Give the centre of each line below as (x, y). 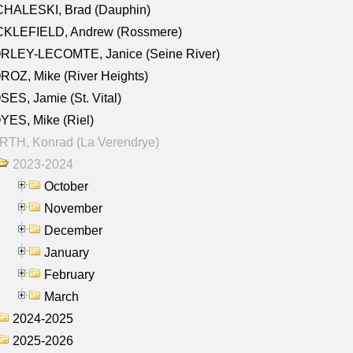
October (66, 186)
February (69, 274)
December (73, 230)
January (67, 252)
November (73, 208)
